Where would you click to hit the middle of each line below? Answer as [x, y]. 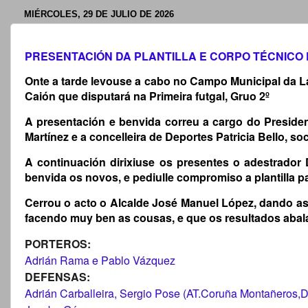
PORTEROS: [58, 243]
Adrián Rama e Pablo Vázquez [100, 260]
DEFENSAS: [57, 276]
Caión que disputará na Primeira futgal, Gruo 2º [147, 96]
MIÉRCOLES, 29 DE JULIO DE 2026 [99, 14]
